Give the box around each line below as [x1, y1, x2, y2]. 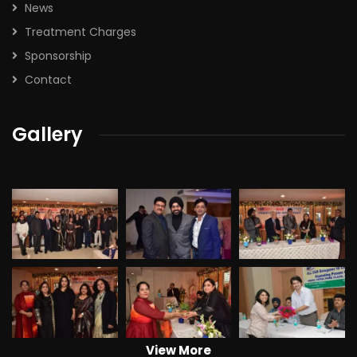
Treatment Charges [25, 24, 136, 40]
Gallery [12, 121, 83, 147]
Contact [25, 72, 72, 88]
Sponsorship [25, 48, 92, 64]
